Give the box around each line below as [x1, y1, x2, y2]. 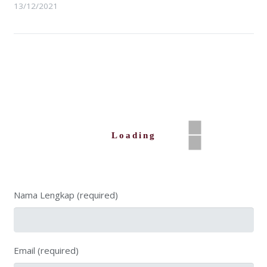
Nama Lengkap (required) [13, 189, 118, 201]
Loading [111, 130, 156, 140]
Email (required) [13, 244, 79, 257]
